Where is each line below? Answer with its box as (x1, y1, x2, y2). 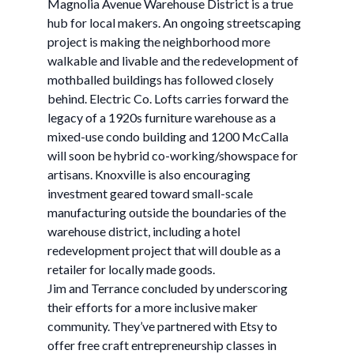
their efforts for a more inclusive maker (47, 299, 258, 314)
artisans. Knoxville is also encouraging (47, 167, 250, 182)
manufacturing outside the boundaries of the (47, 205, 286, 220)
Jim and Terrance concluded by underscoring (47, 281, 288, 296)
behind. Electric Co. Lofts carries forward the (47, 91, 288, 106)
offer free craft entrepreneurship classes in (47, 337, 277, 352)
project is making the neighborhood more (47, 34, 270, 49)
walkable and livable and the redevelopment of (47, 53, 299, 68)
